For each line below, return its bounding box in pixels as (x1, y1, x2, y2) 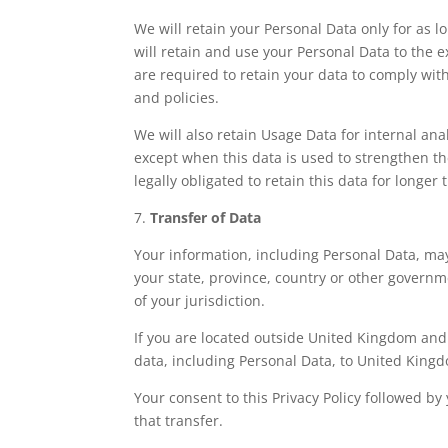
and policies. (134, 87, 220, 107)
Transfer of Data (150, 207, 262, 227)
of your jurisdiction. (134, 290, 266, 310)
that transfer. (134, 410, 224, 430)
